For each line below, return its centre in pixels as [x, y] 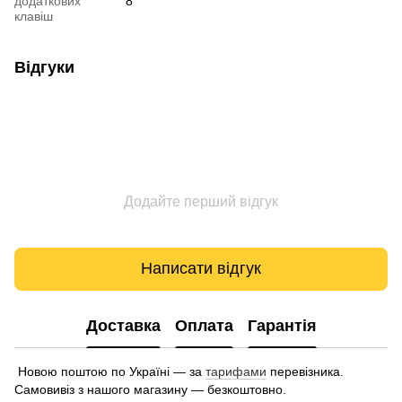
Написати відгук [201, 269]
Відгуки [44, 67]
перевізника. [305, 371]
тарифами [236, 371]
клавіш [34, 16]
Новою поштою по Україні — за [110, 371]
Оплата [204, 326]
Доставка [123, 326]
